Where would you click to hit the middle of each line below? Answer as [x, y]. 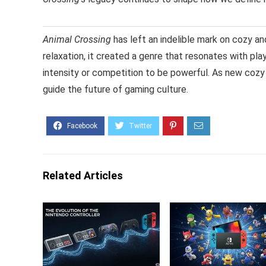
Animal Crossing [77, 39]
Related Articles [83, 175]
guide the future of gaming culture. [115, 89]
